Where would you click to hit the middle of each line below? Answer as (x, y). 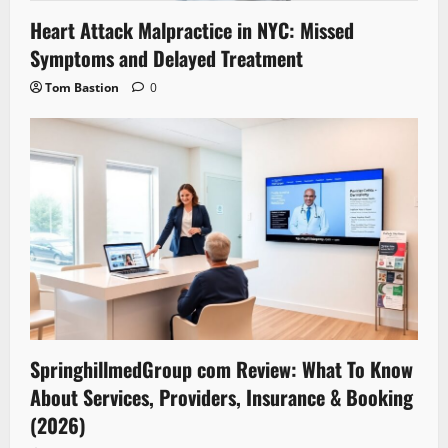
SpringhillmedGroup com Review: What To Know (221, 368)
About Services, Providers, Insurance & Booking (221, 396)
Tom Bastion (82, 88)
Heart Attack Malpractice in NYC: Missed (192, 30)
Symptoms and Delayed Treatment (166, 58)
